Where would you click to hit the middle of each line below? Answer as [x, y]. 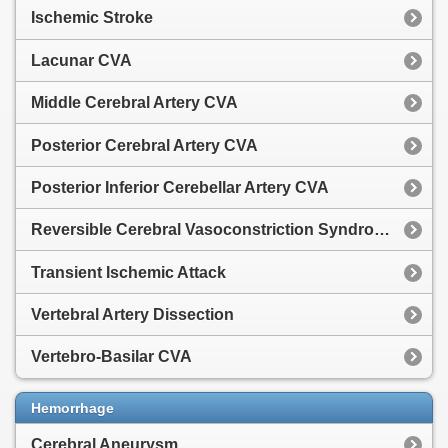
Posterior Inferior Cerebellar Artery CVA [180, 187]
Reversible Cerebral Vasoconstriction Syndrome [382, 230]
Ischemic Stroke [92, 18]
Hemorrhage [72, 408]
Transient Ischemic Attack [128, 272]
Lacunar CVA [81, 60]
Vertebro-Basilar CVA [111, 357]
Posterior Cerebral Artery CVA [144, 145]
